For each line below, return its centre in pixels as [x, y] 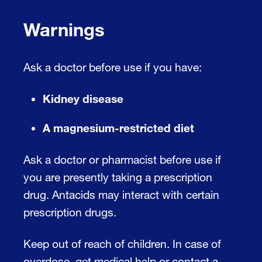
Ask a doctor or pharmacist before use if [122, 159]
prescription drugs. [70, 212]
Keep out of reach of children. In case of [122, 243]
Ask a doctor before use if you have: [113, 67]
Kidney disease [83, 98]
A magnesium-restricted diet [118, 127]
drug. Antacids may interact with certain [121, 194]
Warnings [64, 29]
